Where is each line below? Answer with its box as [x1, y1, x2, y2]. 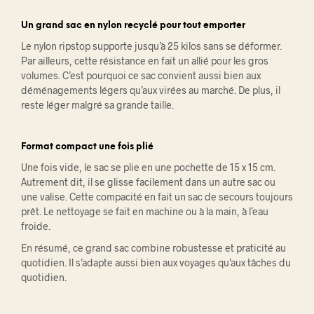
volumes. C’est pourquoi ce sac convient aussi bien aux [21, 69, 261, 81]
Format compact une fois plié [21, 142, 153, 151]
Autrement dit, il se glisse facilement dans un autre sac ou [21, 176, 275, 188]
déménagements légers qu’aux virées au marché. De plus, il [21, 84, 280, 96]
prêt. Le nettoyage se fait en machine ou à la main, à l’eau [21, 205, 268, 217]
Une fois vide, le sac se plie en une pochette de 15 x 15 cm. [21, 161, 275, 173]
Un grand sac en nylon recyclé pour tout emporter [21, 21, 245, 30]
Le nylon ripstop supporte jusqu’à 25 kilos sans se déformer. [21, 40, 282, 52]
